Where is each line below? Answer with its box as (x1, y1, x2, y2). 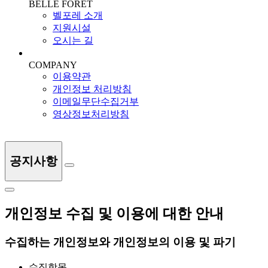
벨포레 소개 (53, 10, 103, 21)
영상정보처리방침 (53, 109, 129, 120)
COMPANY (29, 60, 77, 71)
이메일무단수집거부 (53, 96, 139, 107)
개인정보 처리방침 (53, 84, 132, 95)
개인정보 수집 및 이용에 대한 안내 (5, 205, 224, 221)
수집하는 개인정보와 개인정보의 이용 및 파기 (5, 236, 236, 249)
